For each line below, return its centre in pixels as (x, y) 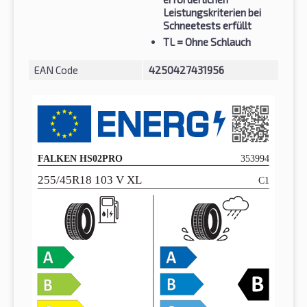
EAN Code (56, 70)
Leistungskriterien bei (212, 13)
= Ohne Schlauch (213, 42)
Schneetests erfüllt (207, 26)
